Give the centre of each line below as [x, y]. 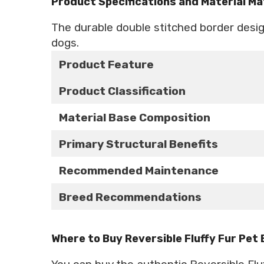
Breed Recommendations [130, 197]
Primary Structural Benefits [138, 144]
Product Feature [106, 64]
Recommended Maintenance [139, 170]
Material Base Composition [135, 117]
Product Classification [122, 91]
